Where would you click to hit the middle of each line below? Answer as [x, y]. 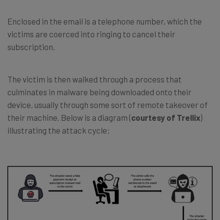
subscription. [31, 46]
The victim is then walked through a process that [95, 79]
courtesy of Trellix [166, 117]
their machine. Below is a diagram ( [69, 117]
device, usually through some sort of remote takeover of [108, 104]
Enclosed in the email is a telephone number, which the [105, 21]
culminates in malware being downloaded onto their [99, 92]
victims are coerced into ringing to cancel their [91, 34]
